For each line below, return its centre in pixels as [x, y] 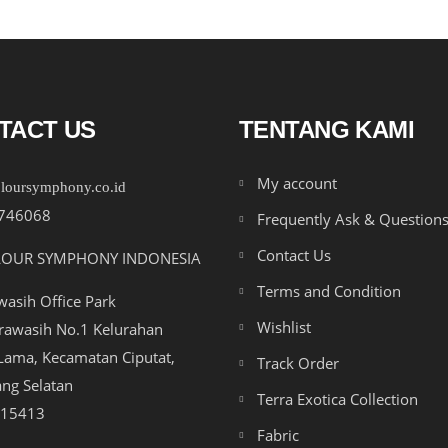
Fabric [278, 435]
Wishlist [284, 327]
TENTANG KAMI [327, 129]
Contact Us [294, 255]
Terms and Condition [329, 291]
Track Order [298, 363]
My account [297, 183]
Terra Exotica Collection [337, 399]
